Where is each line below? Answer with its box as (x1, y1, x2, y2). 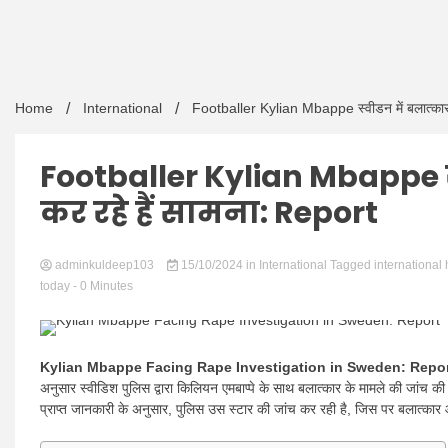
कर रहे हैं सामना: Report (40, 192, 378, 234)
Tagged (329, 258, 374, 272)
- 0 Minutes (73, 279, 133, 293)
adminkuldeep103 (52, 258, 157, 272)
